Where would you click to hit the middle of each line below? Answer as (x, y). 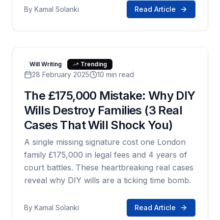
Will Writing (46, 64)
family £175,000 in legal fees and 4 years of (106, 155)
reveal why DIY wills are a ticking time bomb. (108, 180)
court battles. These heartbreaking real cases (109, 167)
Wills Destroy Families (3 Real (103, 110)
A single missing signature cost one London (105, 142)
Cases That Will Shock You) (98, 125)
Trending (94, 64)
